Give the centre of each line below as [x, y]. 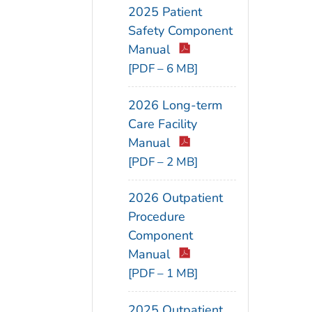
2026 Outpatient [175, 198]
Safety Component [180, 30]
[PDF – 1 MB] [163, 274]
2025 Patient [165, 11]
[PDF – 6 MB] [163, 68]
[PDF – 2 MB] [163, 162]
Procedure [157, 217]
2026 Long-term [175, 105]
